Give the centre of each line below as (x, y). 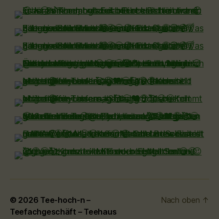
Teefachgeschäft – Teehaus (63, 211)
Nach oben (181, 200)
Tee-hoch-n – (65, 200)
